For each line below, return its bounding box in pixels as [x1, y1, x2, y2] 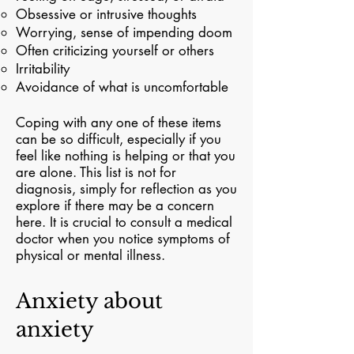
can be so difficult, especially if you [16, 130, 221, 148]
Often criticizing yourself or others [16, 42, 214, 59]
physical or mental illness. [16, 247, 165, 264]
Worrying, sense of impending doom [16, 24, 232, 41]
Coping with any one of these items [16, 114, 221, 131]
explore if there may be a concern [16, 197, 214, 214]
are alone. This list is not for [16, 164, 176, 181]
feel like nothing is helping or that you [16, 147, 235, 164]
